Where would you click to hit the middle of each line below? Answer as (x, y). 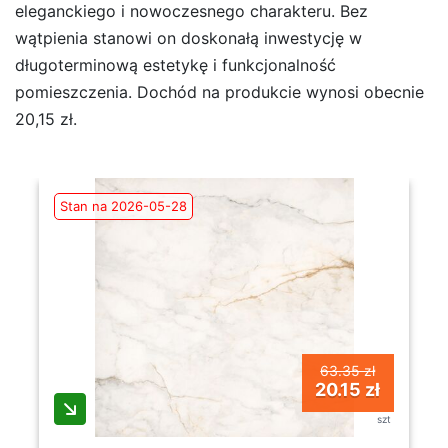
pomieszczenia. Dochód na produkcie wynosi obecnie (219, 91)
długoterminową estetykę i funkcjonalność (175, 64)
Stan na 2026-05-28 (123, 205)
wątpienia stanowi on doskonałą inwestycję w (188, 37)
